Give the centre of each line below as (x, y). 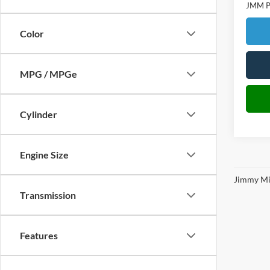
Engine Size (44, 155)
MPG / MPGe (49, 74)
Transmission (48, 195)
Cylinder (39, 114)
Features (39, 235)
